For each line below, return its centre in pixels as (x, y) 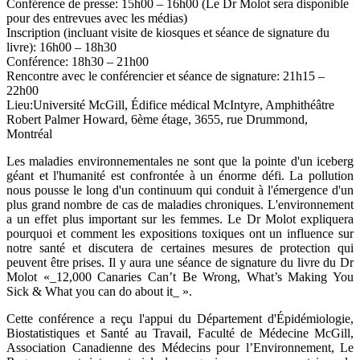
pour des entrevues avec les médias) (97, 18)
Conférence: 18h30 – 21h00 (78, 61)
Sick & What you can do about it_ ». (99, 291)
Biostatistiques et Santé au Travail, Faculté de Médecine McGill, (180, 333)
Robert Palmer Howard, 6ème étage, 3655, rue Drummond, (157, 119)
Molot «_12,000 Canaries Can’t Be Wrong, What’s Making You (180, 276)
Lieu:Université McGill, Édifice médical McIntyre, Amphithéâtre (170, 104)
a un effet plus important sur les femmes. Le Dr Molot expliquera (180, 219)
